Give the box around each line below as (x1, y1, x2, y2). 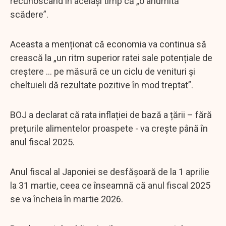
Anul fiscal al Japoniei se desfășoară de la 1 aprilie (10, 166, 209, 177)
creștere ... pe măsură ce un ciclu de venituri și (10, 66, 195, 77)
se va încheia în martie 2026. (10, 193, 123, 204)
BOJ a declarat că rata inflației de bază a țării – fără (10, 109, 212, 120)
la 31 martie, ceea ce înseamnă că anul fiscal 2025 (10, 180, 210, 191)
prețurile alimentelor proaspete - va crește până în (10, 123, 208, 134)
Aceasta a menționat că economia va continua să (10, 38, 206, 49)
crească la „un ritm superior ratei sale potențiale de (10, 52, 212, 63)
